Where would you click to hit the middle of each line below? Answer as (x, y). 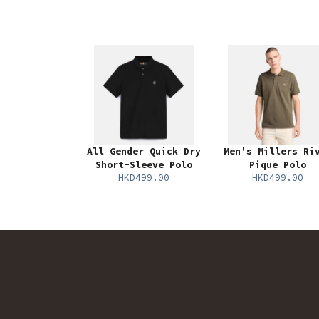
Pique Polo (278, 165)
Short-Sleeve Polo (144, 165)
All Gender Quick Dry (144, 152)
